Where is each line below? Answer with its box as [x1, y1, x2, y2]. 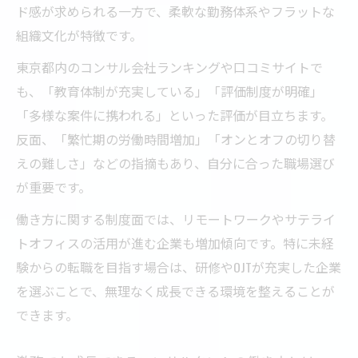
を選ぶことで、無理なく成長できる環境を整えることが [16, 280, 335, 300]
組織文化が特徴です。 [16, 25, 142, 45]
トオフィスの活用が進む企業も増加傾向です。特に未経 [16, 233, 334, 253]
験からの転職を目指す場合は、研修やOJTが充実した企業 [16, 257, 341, 276]
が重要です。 [16, 177, 91, 197]
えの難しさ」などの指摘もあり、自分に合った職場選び [16, 153, 335, 173]
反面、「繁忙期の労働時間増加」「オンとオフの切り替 [16, 129, 336, 149]
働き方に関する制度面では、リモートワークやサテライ [16, 209, 336, 229]
